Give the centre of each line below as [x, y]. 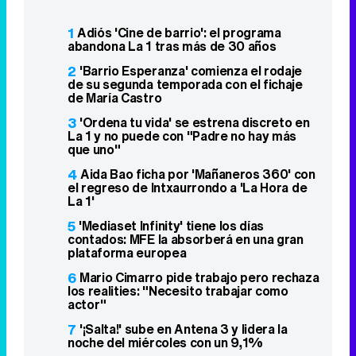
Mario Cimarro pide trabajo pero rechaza [199, 278]
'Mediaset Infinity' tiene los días [172, 226]
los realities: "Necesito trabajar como [178, 291]
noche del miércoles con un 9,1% [166, 343]
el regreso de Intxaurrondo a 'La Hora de [188, 188]
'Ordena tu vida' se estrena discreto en [195, 123]
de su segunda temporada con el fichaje [185, 85]
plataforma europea [127, 253]
